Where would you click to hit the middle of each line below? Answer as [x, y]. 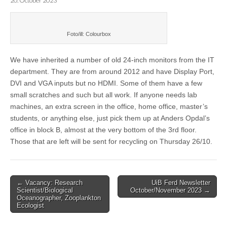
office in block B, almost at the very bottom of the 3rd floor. [103, 130]
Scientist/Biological [45, 191]
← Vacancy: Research [50, 183]
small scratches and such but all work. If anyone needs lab [104, 95]
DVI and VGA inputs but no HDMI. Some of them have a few [106, 83]
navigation [33, 195]
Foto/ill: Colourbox [89, 34]
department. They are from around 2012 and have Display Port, [112, 72]
